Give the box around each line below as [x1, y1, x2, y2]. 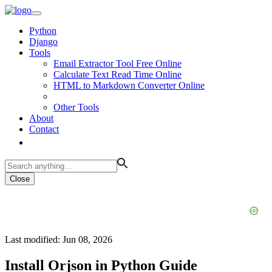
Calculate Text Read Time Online [53, 69, 182, 80]
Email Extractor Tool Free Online [53, 58, 182, 69]
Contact [29, 124, 59, 134]
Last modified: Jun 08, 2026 [5, 234, 112, 245]
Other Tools [53, 102, 99, 112]
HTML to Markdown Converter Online [53, 80, 205, 90]
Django [29, 36, 58, 47]
